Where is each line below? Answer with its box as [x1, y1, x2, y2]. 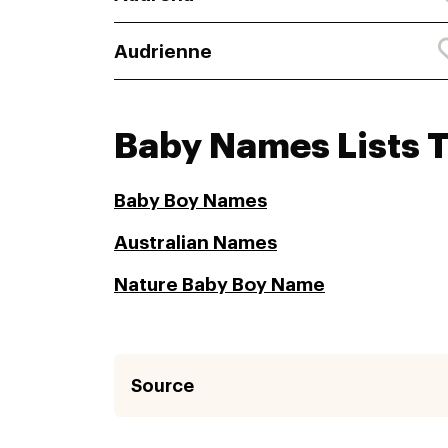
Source [131, 376, 194, 395]
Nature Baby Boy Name [114, 275, 325, 295]
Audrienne [114, 41, 212, 61]
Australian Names [114, 233, 277, 253]
